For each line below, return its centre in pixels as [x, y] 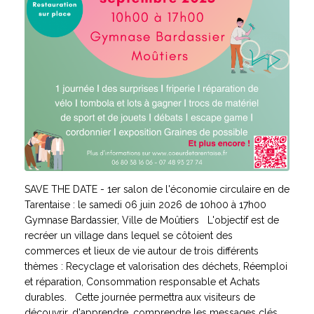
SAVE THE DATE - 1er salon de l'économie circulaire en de [157, 189]
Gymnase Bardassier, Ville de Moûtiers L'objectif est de [152, 220]
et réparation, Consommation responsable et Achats [142, 282]
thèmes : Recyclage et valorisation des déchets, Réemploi [156, 266]
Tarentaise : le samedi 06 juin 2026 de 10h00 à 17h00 [145, 205]
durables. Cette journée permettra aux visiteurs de [140, 297]
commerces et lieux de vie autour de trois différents [142, 251]
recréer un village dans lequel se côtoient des [129, 235]
